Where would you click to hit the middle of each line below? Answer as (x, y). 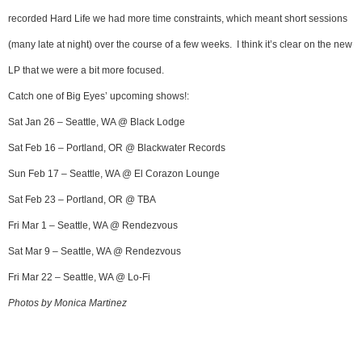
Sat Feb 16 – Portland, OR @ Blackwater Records (117, 148)
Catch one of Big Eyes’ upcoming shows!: (99, 97)
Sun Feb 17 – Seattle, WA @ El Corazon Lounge (114, 174)
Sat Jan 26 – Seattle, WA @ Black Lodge (97, 122)
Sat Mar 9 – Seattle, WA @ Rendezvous (95, 252)
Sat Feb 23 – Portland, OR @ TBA (82, 200)
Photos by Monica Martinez (67, 303)
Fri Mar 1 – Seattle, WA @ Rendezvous (93, 226)
